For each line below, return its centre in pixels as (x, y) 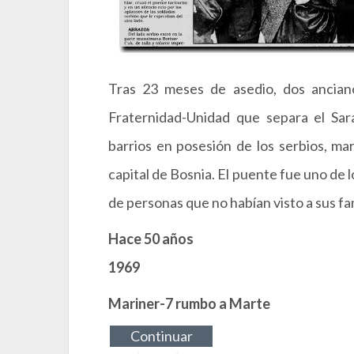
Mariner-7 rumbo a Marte (189, 303)
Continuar (161, 336)
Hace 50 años (151, 239)
